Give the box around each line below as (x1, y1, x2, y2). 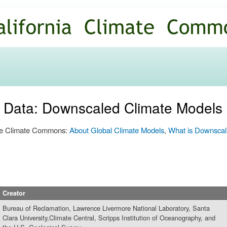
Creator (3, 188, 25, 198)
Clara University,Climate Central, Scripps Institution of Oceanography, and (3, 213, 215, 223)
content (81, 23, 103, 33)
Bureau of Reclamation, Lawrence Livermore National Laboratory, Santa (3, 203, 210, 213)
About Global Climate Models (69, 125, 164, 136)
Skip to (81, 1, 102, 11)
